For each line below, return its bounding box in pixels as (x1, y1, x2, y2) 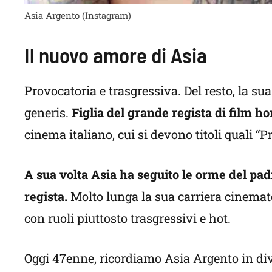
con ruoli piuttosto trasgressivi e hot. (24, 210, 231, 226)
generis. (24, 104, 72, 121)
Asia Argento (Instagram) (24, 9, 131, 22)
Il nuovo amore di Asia (24, 42, 207, 68)
